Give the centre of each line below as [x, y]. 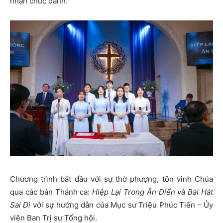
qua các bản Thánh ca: [51, 192]
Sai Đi [20, 205]
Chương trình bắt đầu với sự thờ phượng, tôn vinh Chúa [111, 179]
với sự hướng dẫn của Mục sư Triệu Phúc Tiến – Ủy [122, 205]
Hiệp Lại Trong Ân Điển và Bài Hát [153, 192]
